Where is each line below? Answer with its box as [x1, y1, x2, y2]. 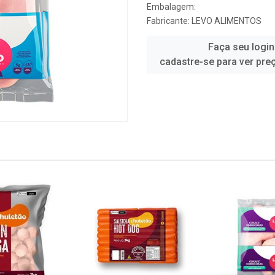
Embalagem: [147, 2, 196, 12]
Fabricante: [147, 16, 192, 26]
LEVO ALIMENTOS [192, 16, 261, 26]
